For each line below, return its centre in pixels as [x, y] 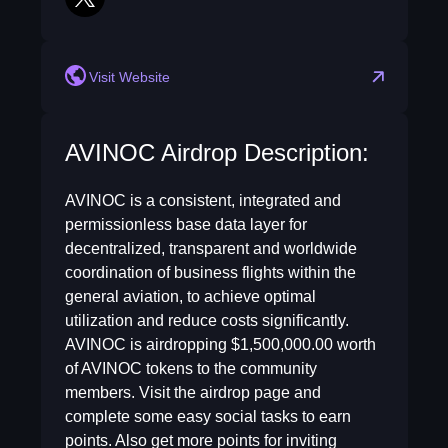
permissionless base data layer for [185, 224]
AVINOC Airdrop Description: [216, 152]
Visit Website [129, 77]
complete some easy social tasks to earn [207, 416]
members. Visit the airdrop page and [192, 392]
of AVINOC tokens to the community [190, 368]
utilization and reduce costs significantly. [206, 320]
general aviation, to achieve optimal [190, 296]
